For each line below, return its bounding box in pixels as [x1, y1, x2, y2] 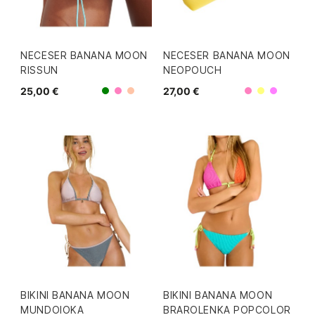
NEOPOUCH [163, 63, 222, 76]
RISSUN [20, 63, 58, 76]
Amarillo [263, 89, 303, 103]
